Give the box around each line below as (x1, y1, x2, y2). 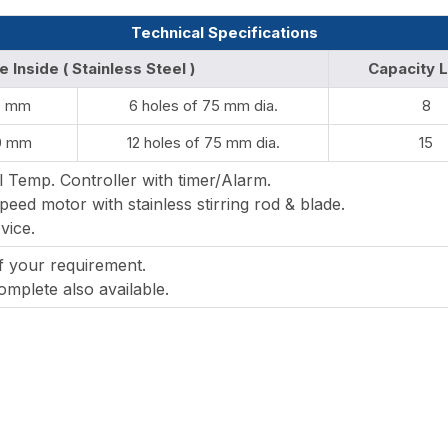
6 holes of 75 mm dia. (128, 96, 278, 115)
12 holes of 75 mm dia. (126, 133, 280, 152)
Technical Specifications (130, 23, 318, 42)
